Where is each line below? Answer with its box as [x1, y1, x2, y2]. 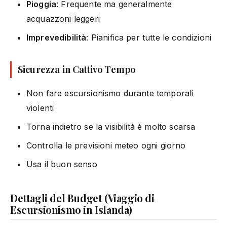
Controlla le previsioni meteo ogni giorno [26, 140, 186, 150]
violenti [26, 102, 54, 113]
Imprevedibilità [26, 32, 87, 43]
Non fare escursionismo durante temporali [26, 88, 194, 98]
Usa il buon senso [26, 159, 97, 169]
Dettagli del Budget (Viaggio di [10, 191, 155, 205]
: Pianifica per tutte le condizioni [86, 32, 212, 43]
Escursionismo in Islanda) [10, 202, 133, 216]
